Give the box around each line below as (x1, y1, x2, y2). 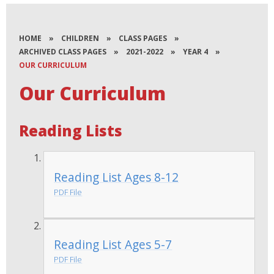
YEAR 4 (183, 46, 209, 57)
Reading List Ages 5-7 (54, 236, 172, 253)
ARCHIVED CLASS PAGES (19, 46, 107, 57)
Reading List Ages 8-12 (54, 168, 179, 185)
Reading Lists (19, 120, 123, 141)
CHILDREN (61, 33, 100, 44)
